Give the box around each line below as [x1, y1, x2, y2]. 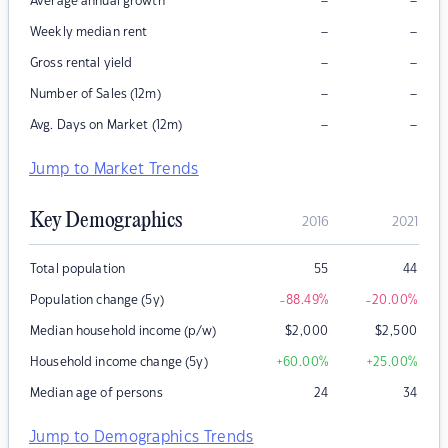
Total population [30, 263, 126, 276]
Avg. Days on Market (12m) [30, 119, 183, 132]
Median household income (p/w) [30, 325, 216, 338]
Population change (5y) [30, 294, 164, 307]
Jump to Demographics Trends [29, 430, 254, 446]
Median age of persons [30, 387, 163, 400]
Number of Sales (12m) [30, 88, 161, 101]
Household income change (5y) [30, 356, 208, 369]
